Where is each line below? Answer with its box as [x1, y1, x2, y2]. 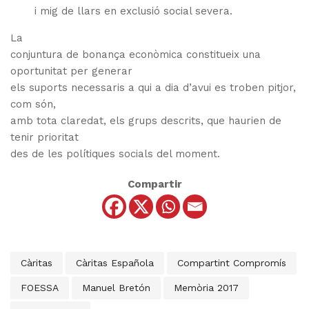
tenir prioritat [10, 131, 79, 144]
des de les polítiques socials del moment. [10, 148, 220, 161]
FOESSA [21, 282, 59, 294]
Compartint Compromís [177, 257, 286, 269]
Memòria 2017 [174, 282, 239, 294]
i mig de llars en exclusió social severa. [34, 5, 233, 18]
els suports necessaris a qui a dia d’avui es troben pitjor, [10, 81, 296, 94]
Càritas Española [76, 257, 154, 269]
